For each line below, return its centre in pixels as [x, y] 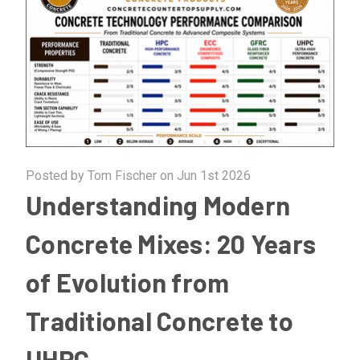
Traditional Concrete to [160, 321]
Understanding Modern [158, 205]
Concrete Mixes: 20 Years [171, 244]
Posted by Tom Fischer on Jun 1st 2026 [138, 176]
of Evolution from [128, 282]
